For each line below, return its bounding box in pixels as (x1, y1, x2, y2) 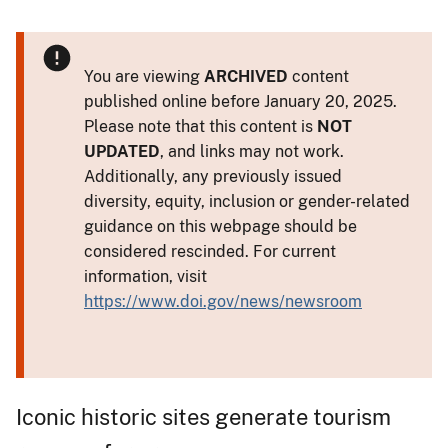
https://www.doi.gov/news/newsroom (84, 291, 362, 311)
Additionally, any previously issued (84, 166, 342, 186)
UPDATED (84, 141, 160, 161)
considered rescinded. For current (84, 241, 336, 261)
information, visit (84, 266, 207, 286)
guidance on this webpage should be (84, 216, 357, 236)
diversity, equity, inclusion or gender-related (84, 191, 410, 211)
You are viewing (84, 66, 204, 86)
